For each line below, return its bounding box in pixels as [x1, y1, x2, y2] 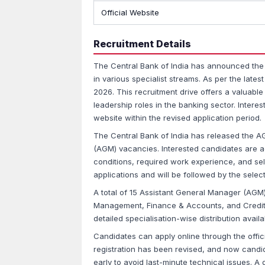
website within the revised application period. [93, 113, 261, 122]
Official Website [101, 8, 159, 17]
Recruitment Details [93, 38, 191, 50]
